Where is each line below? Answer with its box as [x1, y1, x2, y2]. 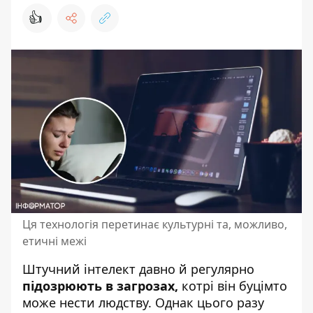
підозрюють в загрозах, [22, 277, 178, 294]
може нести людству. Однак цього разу [22, 294, 264, 311]
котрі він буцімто [178, 277, 287, 294]
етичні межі [22, 233, 87, 249]
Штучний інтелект [22, 261, 136, 277]
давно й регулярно [136, 261, 254, 277]
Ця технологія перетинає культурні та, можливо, [22, 217, 287, 232]
